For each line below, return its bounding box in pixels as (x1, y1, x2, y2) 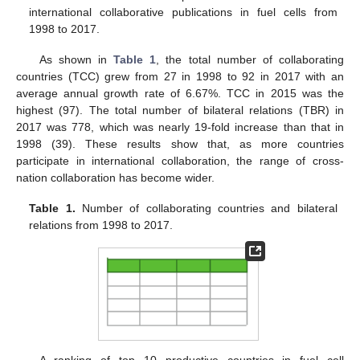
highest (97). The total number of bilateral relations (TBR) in (16, 104, 344, 117)
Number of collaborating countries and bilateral (75, 202, 337, 215)
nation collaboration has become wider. (16, 171, 215, 185)
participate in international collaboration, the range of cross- (16, 154, 344, 168)
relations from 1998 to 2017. (29, 219, 174, 232)
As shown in (39, 53, 114, 67)
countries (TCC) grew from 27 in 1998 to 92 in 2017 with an (16, 70, 344, 84)
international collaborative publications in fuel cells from (29, 6, 337, 19)
